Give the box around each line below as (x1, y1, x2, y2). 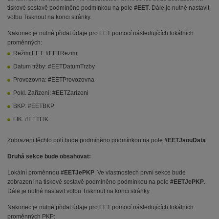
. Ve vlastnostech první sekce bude (94, 169, 186, 176)
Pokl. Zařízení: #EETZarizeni (13, 89, 88, 97)
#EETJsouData (164, 137, 206, 144)
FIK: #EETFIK (13, 116, 48, 123)
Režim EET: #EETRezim (13, 50, 77, 57)
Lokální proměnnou (7, 169, 61, 176)
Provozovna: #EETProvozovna (13, 76, 94, 84)
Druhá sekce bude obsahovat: (7, 153, 91, 160)
